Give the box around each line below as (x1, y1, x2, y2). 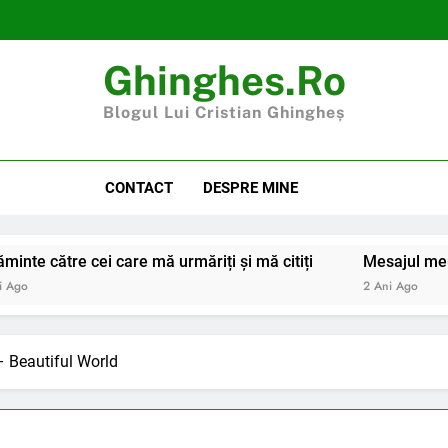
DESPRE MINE (202, 179, 298, 197)
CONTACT (104, 179, 173, 197)
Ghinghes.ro (102, 57, 346, 104)
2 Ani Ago (362, 277, 418, 295)
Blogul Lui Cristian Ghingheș (103, 103, 345, 122)
